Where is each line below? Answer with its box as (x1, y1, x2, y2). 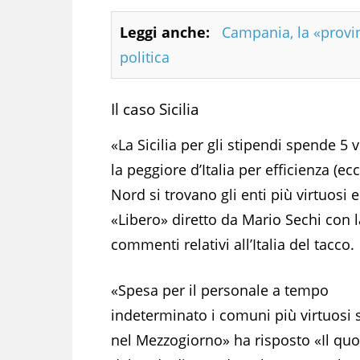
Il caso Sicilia (111, 98, 199, 120)
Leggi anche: (120, 22, 210, 42)
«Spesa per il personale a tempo (111, 280, 329, 300)
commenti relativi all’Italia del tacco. (111, 234, 354, 254)
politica (120, 47, 170, 67)
